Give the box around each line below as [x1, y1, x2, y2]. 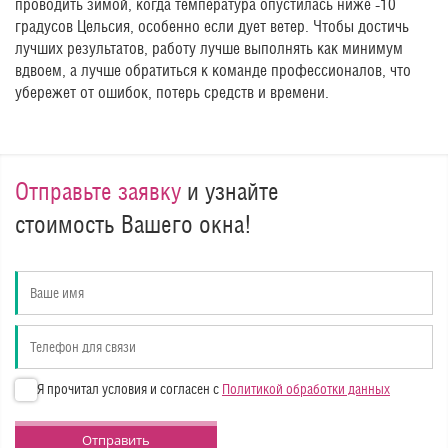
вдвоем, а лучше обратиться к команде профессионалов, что [15, 60, 411, 80]
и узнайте [181, 176, 279, 205]
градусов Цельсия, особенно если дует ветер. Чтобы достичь [15, 16, 409, 36]
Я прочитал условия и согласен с [37, 381, 222, 398]
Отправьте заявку [15, 176, 181, 205]
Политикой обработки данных [222, 381, 390, 398]
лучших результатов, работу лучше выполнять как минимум [15, 38, 403, 58]
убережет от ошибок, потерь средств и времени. [15, 82, 329, 102]
